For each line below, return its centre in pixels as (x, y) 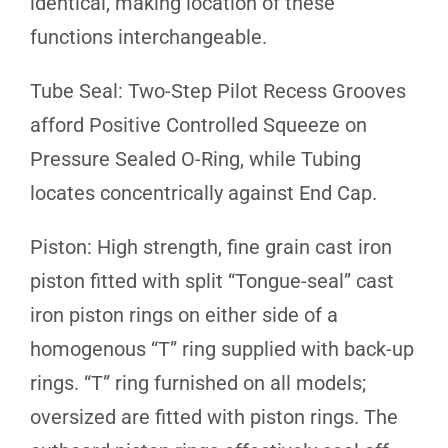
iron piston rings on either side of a (184, 314)
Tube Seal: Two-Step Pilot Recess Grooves (218, 90)
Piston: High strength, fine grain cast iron (211, 246)
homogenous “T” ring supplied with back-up (222, 348)
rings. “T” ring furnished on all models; (198, 382)
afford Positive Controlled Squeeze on (198, 124)
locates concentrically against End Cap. (203, 192)
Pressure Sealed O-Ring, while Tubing (195, 158)
